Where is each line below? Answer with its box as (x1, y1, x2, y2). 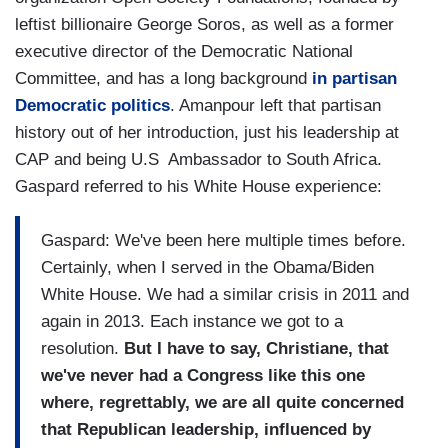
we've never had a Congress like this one (41, 365, 365, 385)
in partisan (312, 69, 397, 89)
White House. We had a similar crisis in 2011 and (41, 284, 409, 304)
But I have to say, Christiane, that (124, 338, 389, 358)
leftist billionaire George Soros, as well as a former (15, 15, 394, 35)
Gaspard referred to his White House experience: (15, 177, 382, 197)
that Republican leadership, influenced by (41, 419, 371, 439)
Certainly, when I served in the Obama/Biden (41, 257, 374, 277)
